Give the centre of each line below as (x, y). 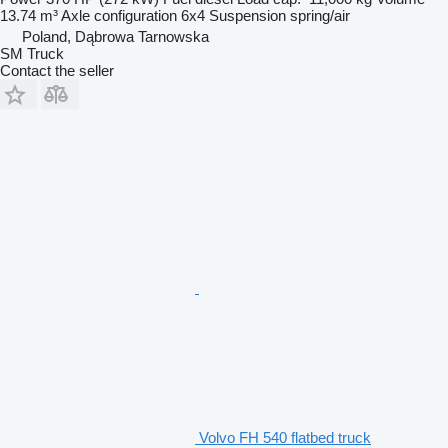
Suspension (247, 16)
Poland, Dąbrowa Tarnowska (115, 37)
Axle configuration (119, 16)
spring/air (320, 16)
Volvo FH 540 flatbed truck (285, 437)
